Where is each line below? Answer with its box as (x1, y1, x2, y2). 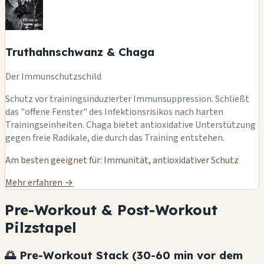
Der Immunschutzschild (5, 70, 101, 83)
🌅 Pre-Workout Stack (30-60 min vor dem (5, 248, 243, 263)
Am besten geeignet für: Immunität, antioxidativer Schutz (5, 153, 239, 167)
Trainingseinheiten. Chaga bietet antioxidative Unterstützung (5, 118, 256, 131)
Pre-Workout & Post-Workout (5, 201, 217, 219)
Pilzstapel (5, 219, 77, 237)
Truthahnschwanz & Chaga (5, 44, 154, 59)
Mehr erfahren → (5, 176, 73, 189)
